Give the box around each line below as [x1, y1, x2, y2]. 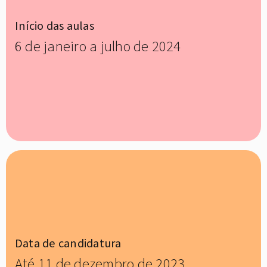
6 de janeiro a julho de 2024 [15, 36, 181, 58]
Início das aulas [15, 17, 94, 35]
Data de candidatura [15, 235, 122, 253]
